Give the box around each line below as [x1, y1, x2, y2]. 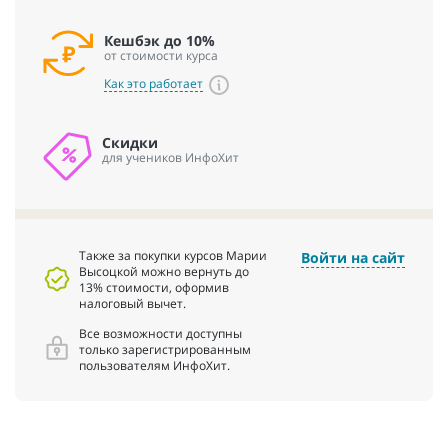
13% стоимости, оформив [79, 279, 229, 296]
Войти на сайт [301, 248, 405, 268]
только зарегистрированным [79, 341, 251, 358]
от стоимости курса [104, 47, 218, 64]
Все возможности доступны [79, 325, 242, 342]
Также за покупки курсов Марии [79, 247, 267, 264]
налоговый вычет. [79, 295, 186, 312]
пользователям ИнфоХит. [79, 357, 230, 374]
